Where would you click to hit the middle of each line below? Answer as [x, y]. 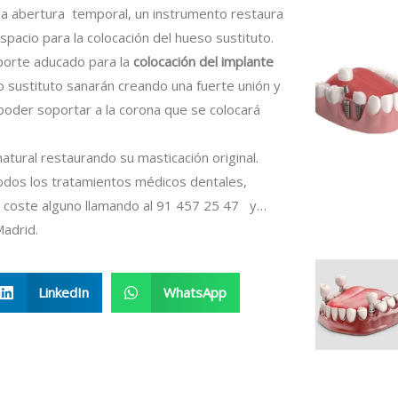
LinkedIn [64, 293]
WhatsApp [195, 293]
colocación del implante [203, 62]
